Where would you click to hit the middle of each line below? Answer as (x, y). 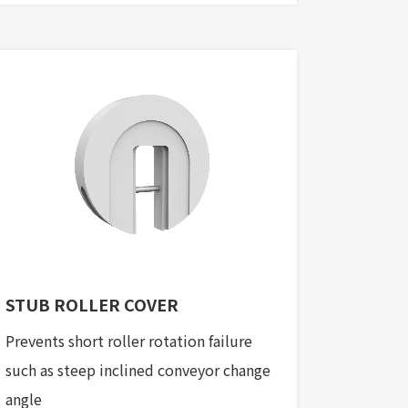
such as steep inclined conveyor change (138, 370)
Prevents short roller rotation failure (129, 341)
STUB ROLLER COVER (92, 305)
